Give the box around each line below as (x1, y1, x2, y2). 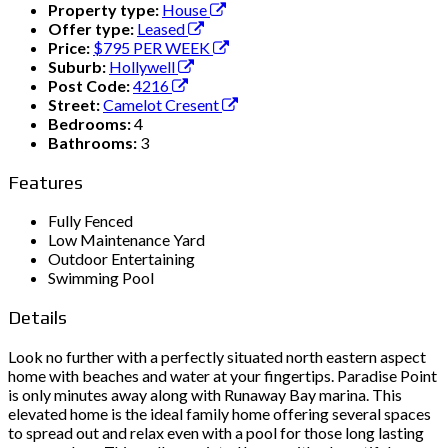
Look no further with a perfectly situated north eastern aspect (8, 346, 426, 366)
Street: (48, 94, 103, 114)
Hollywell (109, 56, 178, 76)
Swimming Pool (48, 268, 154, 288)
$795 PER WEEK (93, 37, 213, 57)
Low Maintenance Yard (48, 230, 205, 250)
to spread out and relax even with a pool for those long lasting (8, 422, 424, 442)
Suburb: (48, 56, 109, 76)
